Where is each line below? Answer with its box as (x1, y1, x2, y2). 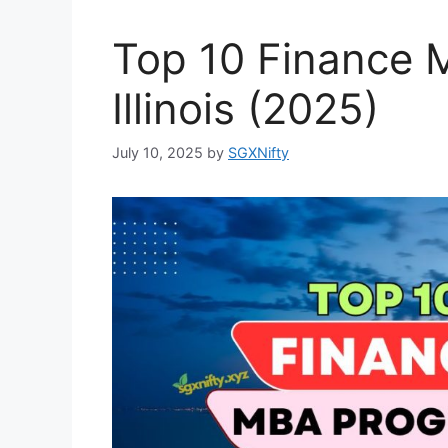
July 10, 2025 (112, 143, 203, 161)
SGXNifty (228, 143, 289, 161)
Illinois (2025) (112, 83, 379, 135)
